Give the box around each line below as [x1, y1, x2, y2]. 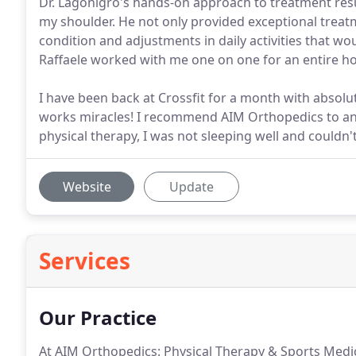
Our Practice [39, 304, 157, 331]
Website [62, 178, 111, 195]
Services [39, 246, 130, 276]
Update [169, 178, 214, 195]
